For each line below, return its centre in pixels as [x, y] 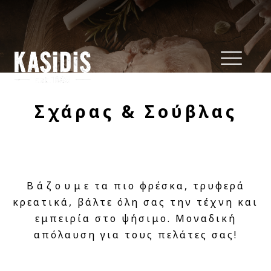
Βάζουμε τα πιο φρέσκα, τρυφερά [135, 186]
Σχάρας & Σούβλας [135, 111]
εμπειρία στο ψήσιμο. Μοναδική [135, 218]
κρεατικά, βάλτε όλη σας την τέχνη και [135, 202]
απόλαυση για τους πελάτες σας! [135, 235]
